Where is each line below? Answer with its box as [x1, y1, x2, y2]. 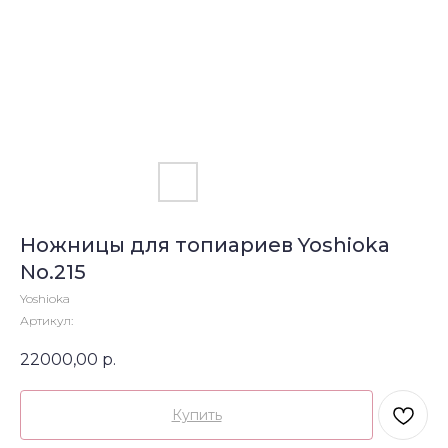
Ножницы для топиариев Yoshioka [20, 233, 390, 257]
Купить [171, 406, 222, 425]
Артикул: [20, 313, 73, 328]
